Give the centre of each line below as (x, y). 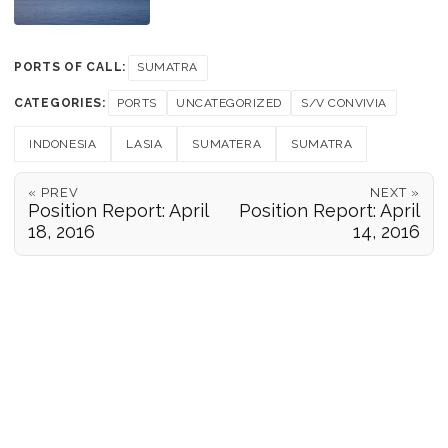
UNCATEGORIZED (229, 102)
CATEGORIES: (60, 102)
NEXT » (395, 193)
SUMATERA (227, 143)
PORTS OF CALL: (70, 67)
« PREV (53, 193)
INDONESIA (63, 143)
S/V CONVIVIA (344, 102)
